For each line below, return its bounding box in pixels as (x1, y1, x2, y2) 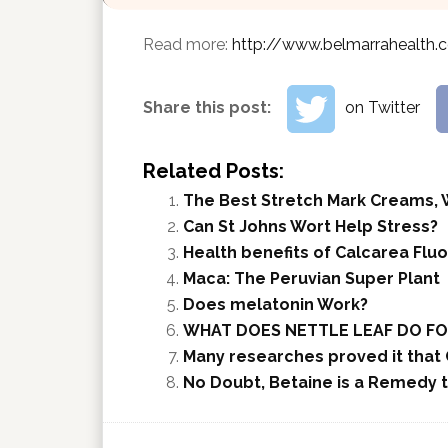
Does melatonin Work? (183, 294, 368, 314)
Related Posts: (143, 158, 284, 183)
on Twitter (345, 98, 420, 117)
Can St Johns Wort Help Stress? (183, 216, 438, 236)
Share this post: (143, 98, 275, 117)
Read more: (143, 35, 232, 54)
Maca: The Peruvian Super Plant (183, 268, 440, 288)
